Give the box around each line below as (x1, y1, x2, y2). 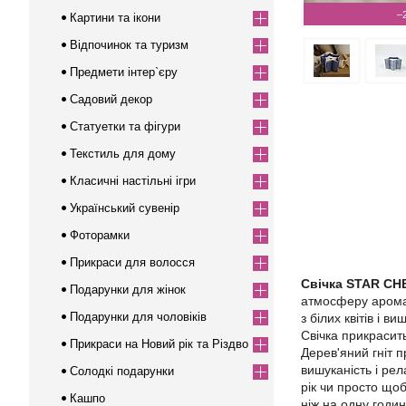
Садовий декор (70, 92, 152, 106)
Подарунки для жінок (70, 283, 186, 296)
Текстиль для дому (70, 147, 176, 160)
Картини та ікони (70, 11, 160, 24)
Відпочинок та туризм (70, 38, 188, 52)
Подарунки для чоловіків (70, 310, 207, 324)
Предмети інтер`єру (70, 65, 178, 79)
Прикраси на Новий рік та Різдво (70, 337, 248, 351)
